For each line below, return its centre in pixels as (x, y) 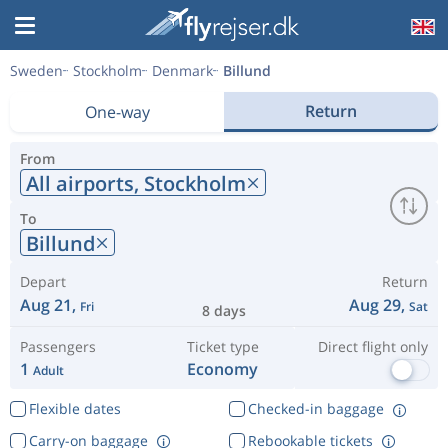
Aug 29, (379, 305)
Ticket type (222, 346)
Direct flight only (372, 346)
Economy (223, 369)
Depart (43, 281)
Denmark (182, 70)
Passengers (58, 346)
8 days (224, 310)
